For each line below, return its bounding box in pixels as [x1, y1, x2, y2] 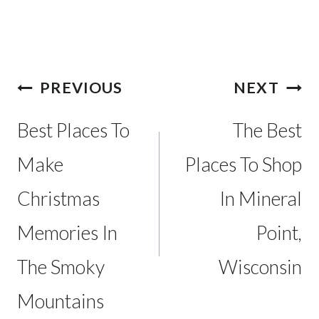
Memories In [17, 220, 117, 244]
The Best [233, 117, 302, 142]
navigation [16, 101, 123, 126]
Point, [256, 220, 302, 244]
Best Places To [17, 117, 130, 142]
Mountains [17, 288, 104, 313]
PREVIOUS [40, 78, 123, 98]
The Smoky [17, 254, 105, 278]
